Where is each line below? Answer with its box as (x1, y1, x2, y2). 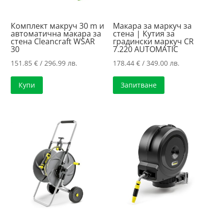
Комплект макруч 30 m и (11, 20, 105, 32)
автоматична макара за (11, 28, 102, 39)
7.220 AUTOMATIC (113, 44, 179, 55)
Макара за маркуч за (113, 20, 192, 32)
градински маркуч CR (113, 36, 194, 47)
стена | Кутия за (113, 28, 175, 39)
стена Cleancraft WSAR (11, 36, 95, 47)
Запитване (121, 80, 157, 90)
